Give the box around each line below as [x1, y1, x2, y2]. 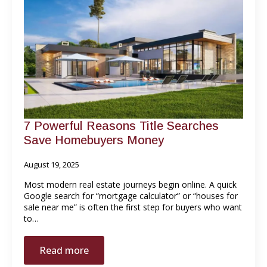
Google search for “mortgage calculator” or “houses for [24, 190, 238, 201]
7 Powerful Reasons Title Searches [24, 119, 219, 132]
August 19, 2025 [24, 159, 79, 170]
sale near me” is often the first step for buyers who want [24, 201, 242, 213]
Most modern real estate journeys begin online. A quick [24, 178, 237, 190]
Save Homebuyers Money [24, 133, 164, 147]
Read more [39, 243, 89, 257]
